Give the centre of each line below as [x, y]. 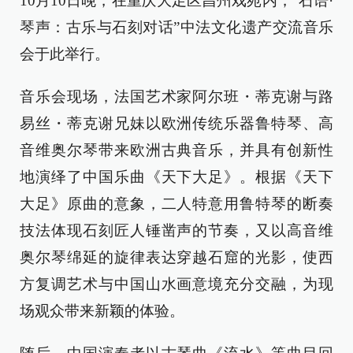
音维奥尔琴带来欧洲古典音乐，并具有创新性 [176, 150]
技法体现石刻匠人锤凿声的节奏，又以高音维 [176, 230]
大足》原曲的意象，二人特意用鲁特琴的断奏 [176, 204]
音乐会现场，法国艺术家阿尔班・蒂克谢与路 [176, 97]
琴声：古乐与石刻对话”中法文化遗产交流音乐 [176, 27]
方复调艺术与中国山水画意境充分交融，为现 [176, 284]
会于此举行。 [65, 54]
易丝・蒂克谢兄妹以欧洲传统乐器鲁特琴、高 [176, 123]
